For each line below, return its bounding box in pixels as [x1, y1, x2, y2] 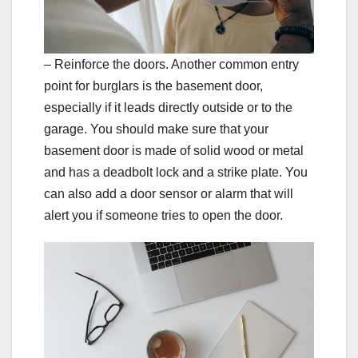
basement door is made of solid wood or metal [44, 143, 304, 157]
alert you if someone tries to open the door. [44, 208, 283, 222]
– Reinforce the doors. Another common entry [44, 57, 299, 71]
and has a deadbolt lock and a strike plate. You [44, 165, 308, 179]
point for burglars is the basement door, [44, 78, 263, 93]
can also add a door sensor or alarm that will [44, 186, 293, 201]
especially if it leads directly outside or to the [44, 100, 292, 114]
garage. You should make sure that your [44, 121, 268, 136]
